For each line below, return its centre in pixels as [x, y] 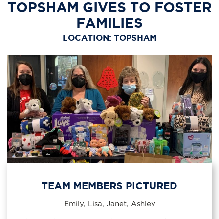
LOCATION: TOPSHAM [109, 38]
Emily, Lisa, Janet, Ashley [109, 203]
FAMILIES [109, 23]
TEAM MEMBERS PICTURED [109, 185]
